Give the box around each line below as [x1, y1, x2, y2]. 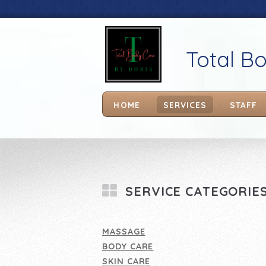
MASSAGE [102, 226, 145, 237]
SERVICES [163, 99, 207, 110]
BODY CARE [102, 240, 154, 252]
